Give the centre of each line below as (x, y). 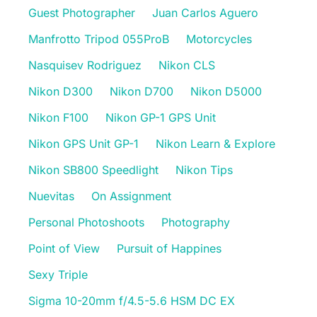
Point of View (64, 248)
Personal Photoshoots (86, 222)
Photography (196, 222)
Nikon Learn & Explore (215, 143)
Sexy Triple (58, 274)
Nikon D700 (142, 91)
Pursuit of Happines (169, 248)
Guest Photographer (82, 12)
